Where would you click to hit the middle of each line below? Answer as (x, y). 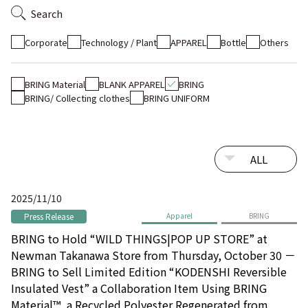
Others (274, 42)
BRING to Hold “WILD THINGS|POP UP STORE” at (139, 238)
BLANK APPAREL (132, 84)
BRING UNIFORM (177, 98)
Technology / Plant (119, 42)
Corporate (46, 42)
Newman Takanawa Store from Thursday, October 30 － (153, 255)
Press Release (49, 216)
